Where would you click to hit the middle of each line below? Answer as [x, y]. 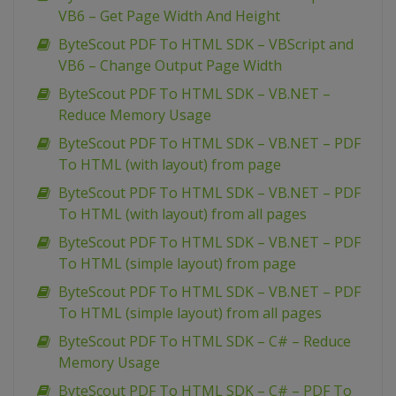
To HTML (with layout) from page [170, 164]
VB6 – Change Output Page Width [170, 65]
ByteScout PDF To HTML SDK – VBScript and [206, 44]
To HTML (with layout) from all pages [183, 214]
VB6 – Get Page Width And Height [169, 16]
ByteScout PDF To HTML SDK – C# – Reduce [205, 341]
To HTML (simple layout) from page [177, 263]
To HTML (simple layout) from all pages [190, 313]
